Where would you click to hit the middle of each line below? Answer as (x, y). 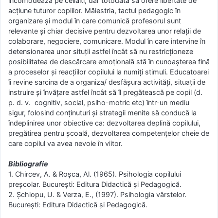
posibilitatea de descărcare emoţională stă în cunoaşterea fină (109, 61)
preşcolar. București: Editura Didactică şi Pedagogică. (95, 184)
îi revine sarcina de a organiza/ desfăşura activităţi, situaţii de (107, 82)
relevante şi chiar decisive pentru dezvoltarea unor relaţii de (105, 31)
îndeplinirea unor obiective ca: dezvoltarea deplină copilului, (104, 123)
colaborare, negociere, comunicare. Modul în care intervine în (107, 41)
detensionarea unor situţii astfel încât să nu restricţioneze (101, 51)
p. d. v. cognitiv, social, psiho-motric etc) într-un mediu (100, 102)
